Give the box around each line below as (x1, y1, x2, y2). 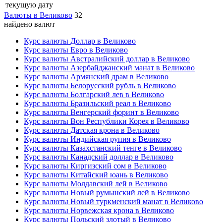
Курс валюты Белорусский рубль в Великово (24, 81, 176, 90)
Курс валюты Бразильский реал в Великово (24, 99, 171, 108)
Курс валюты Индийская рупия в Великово (24, 134, 171, 143)
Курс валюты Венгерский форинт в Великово (24, 108, 179, 116)
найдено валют (4, 19, 55, 28)
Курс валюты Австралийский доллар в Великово (24, 54, 190, 63)
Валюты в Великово (4, 10, 72, 19)
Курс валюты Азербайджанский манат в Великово (24, 63, 195, 72)
